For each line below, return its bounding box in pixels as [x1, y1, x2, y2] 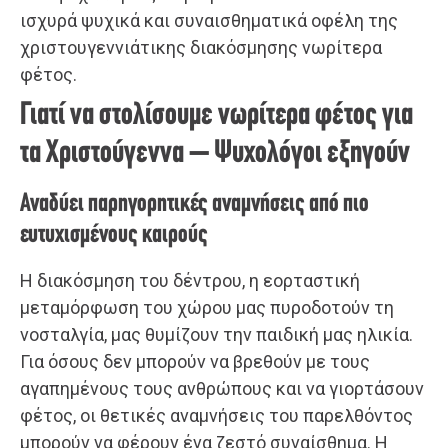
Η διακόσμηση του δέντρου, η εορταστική [20, 270, 360, 292]
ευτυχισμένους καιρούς [20, 222, 208, 250]
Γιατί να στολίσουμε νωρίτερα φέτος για [20, 100, 413, 133]
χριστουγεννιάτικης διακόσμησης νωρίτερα [20, 37, 382, 59]
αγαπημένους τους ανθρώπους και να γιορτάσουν [20, 378, 424, 400]
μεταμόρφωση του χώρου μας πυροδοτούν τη [20, 297, 394, 319]
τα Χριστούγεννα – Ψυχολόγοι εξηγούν [20, 138, 410, 171]
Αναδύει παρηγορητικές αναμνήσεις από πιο [20, 191, 369, 219]
